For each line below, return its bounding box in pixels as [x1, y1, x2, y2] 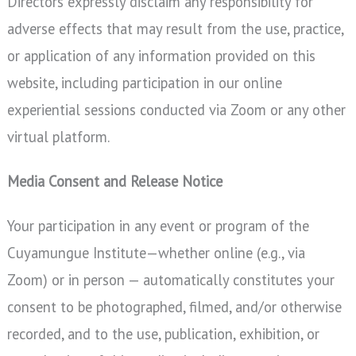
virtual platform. [6, 126, 110, 146]
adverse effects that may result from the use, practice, [6, 18, 343, 38]
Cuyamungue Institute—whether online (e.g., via [6, 243, 305, 263]
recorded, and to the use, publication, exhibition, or [6, 324, 319, 344]
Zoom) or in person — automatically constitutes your [6, 270, 335, 290]
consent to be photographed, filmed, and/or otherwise [6, 297, 342, 317]
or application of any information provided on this [6, 45, 315, 65]
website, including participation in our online [6, 72, 282, 92]
